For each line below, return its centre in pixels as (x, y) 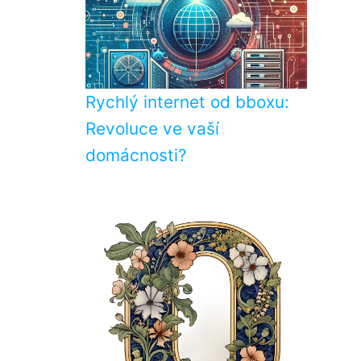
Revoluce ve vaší (152, 129)
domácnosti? (136, 155)
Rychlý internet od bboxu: (187, 102)
